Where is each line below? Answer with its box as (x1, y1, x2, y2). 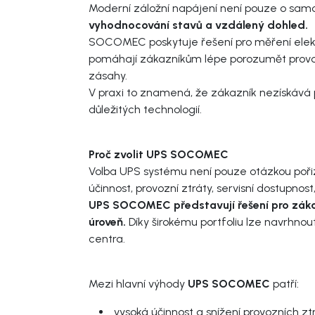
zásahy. (89, 68, 130, 82)
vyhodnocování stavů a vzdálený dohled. (89, 18, 308, 32)
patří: (270, 276, 299, 290)
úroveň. (89, 214, 126, 229)
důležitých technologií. (89, 102, 202, 116)
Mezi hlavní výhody (89, 276, 188, 290)
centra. (89, 231, 125, 245)
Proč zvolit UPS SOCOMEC (89, 147, 229, 161)
